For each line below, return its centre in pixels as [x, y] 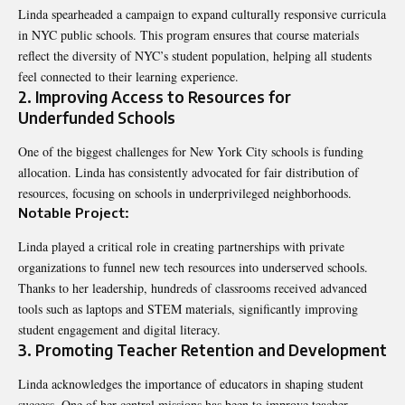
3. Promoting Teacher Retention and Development [202, 349]
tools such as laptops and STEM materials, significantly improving [188, 308]
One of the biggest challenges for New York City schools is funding [191, 152]
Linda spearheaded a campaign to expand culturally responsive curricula [202, 14]
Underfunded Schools [97, 117]
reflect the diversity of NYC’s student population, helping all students [195, 55]
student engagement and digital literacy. [119, 329]
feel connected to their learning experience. [128, 76]
